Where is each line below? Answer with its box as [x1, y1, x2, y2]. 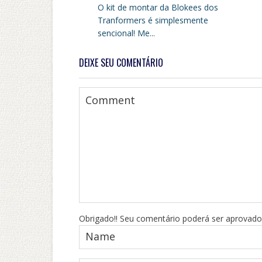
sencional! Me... [97, 27, 155, 39]
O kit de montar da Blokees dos [97, 2, 218, 13]
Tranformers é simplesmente [97, 15, 208, 26]
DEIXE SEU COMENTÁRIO [78, 56, 163, 70]
